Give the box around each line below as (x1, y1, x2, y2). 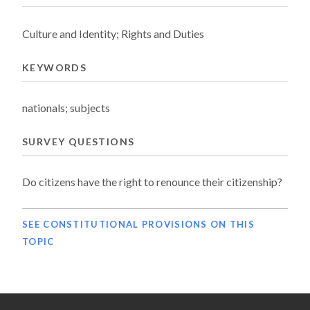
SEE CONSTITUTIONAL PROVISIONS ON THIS (22, 218, 255, 230)
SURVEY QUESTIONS (22, 135, 135, 147)
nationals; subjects (22, 101, 110, 115)
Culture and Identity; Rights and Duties (22, 26, 204, 40)
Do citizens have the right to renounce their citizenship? (22, 175, 282, 189)
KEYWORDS (22, 61, 87, 73)
